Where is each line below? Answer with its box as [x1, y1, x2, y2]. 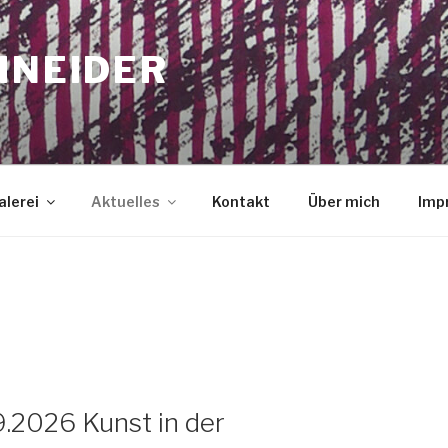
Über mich [307, 192, 380, 210]
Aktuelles [90, 192, 160, 210]
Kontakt [211, 192, 270, 210]
